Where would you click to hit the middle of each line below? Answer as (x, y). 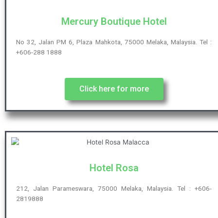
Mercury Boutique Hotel (114, 21)
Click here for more (114, 89)
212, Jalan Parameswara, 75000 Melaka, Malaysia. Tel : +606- (114, 189)
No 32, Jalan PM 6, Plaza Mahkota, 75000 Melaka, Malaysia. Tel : (114, 42)
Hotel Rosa (114, 168)
